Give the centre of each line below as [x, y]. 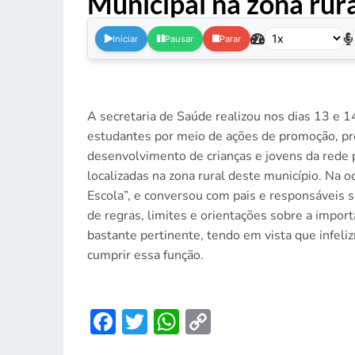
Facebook [170, 321]
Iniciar [125, 38]
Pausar [179, 38]
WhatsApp [241, 321]
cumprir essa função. [145, 255]
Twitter [187, 321]
